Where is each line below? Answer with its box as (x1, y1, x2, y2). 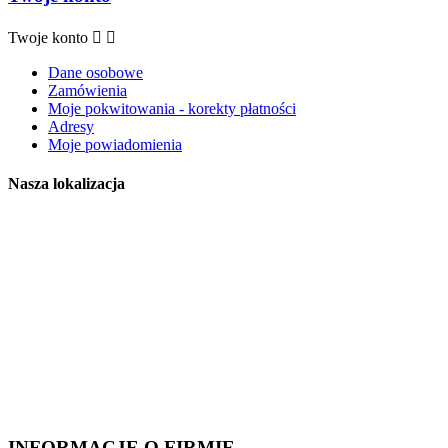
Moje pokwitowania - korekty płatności (48, 100, 296, 118)
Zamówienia (48, 82, 127, 100)
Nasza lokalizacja (8, 175, 125, 193)
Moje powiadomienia (48, 136, 182, 154)
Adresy (48, 118, 94, 136)
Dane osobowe (48, 64, 143, 82)
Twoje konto (8, 29, 88, 47)
